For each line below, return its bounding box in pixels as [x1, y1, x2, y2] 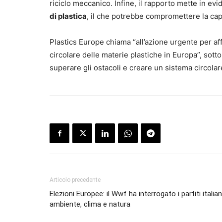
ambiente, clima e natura [50, 200, 130, 209]
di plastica [50, 11, 87, 21]
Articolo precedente [50, 176, 101, 184]
